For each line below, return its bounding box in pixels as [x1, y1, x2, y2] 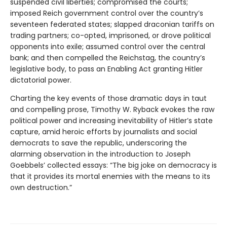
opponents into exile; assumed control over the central [10, 42, 205, 52]
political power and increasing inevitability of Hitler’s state [10, 116, 213, 126]
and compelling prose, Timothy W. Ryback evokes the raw [10, 104, 214, 115]
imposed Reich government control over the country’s [10, 8, 203, 19]
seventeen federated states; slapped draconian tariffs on [10, 19, 214, 30]
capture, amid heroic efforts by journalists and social [10, 127, 197, 137]
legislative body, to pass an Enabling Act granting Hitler [10, 64, 203, 74]
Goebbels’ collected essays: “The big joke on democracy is [10, 160, 217, 171]
